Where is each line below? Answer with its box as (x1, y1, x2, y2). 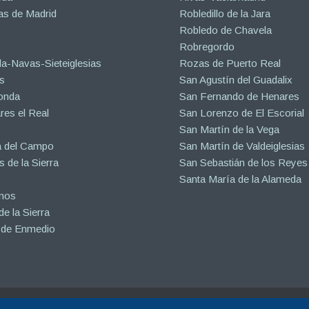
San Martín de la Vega (179, 123, 280, 136)
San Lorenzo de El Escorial (179, 107, 305, 119)
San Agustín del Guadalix (179, 74, 293, 86)
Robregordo (179, 41, 235, 53)
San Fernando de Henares (179, 90, 300, 103)
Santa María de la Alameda (179, 173, 302, 186)
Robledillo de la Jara (179, 8, 271, 20)
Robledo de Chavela (179, 24, 272, 37)
